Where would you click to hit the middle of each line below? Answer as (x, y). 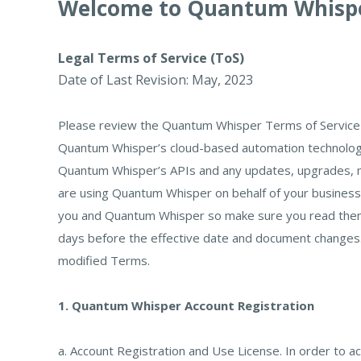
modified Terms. (104, 260)
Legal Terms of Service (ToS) (151, 58)
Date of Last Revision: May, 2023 (156, 80)
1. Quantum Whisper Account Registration (186, 305)
